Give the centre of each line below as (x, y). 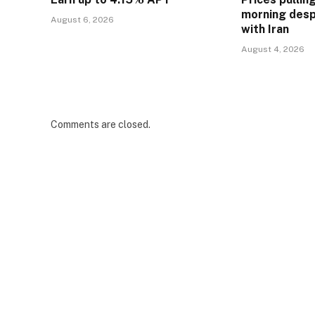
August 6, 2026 (82, 19)
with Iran (265, 29)
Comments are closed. (101, 124)
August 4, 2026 (273, 49)
